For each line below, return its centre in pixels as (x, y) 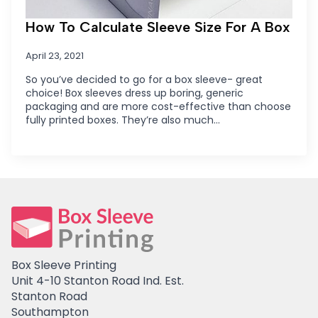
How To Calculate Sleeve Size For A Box (158, 27)
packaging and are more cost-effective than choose (158, 106)
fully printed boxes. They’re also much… (123, 120)
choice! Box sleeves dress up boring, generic (135, 93)
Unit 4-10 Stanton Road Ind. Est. (98, 280)
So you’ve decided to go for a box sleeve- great (144, 79)
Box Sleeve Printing (64, 265)
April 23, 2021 (55, 55)
